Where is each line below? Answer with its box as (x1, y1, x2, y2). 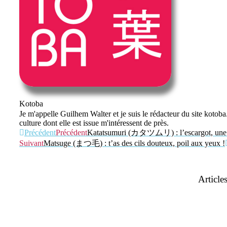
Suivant (19, 139, 44, 148)
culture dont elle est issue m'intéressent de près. (19, 119, 169, 128)
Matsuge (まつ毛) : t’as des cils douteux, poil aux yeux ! (44, 139, 225, 148)
